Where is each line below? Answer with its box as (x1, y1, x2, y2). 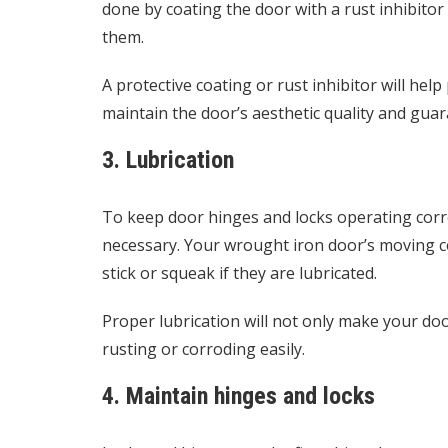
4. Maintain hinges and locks (102, 382, 375, 410)
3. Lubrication (102, 146, 234, 174)
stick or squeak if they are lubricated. (102, 262, 381, 284)
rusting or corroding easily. (102, 338, 309, 360)
